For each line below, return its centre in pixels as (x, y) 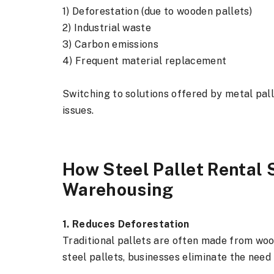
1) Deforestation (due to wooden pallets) (157, 11)
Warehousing (118, 189)
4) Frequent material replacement (145, 61)
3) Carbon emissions (111, 44)
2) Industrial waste (107, 28)
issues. (78, 110)
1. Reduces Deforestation (126, 224)
